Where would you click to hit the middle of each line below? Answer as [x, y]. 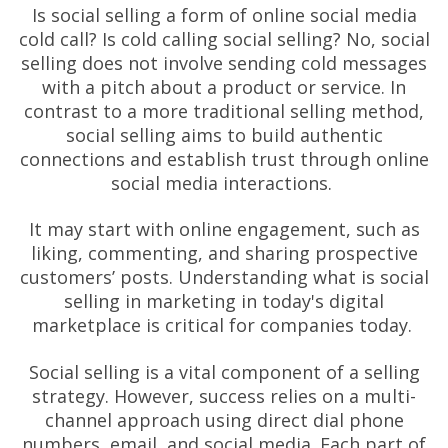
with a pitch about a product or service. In [224, 86]
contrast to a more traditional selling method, [224, 110]
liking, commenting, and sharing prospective [224, 253]
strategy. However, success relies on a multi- [224, 395]
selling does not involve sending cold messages [224, 62]
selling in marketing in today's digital [224, 301]
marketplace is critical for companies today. [224, 325]
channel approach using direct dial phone [224, 419]
